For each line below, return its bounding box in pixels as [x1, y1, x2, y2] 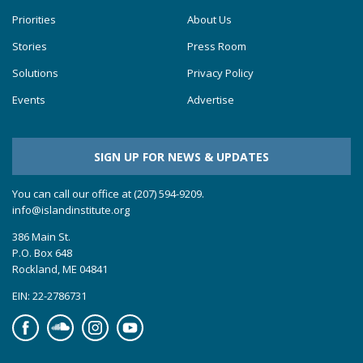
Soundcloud [46, 314, 105, 329]
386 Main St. [12, 228, 70, 244]
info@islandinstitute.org [12, 202, 130, 217]
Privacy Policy [186, 66, 254, 81]
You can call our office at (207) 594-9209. [12, 186, 204, 201]
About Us [186, 12, 232, 28]
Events [12, 92, 45, 108]
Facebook [11, 314, 59, 329]
